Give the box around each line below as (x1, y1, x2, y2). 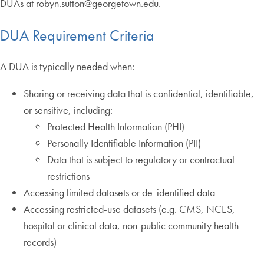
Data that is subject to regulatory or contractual (47, 153, 235, 167)
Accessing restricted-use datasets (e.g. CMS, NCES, (24, 202, 235, 216)
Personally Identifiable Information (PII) (47, 136, 201, 150)
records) (24, 235, 57, 249)
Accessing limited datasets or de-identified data (24, 186, 215, 200)
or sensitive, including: (24, 103, 113, 117)
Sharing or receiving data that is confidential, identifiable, (24, 87, 254, 101)
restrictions (47, 169, 90, 183)
